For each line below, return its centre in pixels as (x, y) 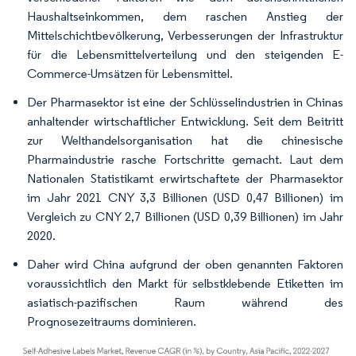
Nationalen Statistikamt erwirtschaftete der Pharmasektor (185, 178)
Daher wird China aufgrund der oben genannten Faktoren (185, 264)
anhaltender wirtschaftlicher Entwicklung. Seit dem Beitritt (185, 121)
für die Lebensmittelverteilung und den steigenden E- (185, 54)
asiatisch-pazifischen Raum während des (185, 302)
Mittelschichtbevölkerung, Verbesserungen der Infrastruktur (185, 35)
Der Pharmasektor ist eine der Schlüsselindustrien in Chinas (185, 102)
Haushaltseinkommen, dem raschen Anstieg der (185, 16)
